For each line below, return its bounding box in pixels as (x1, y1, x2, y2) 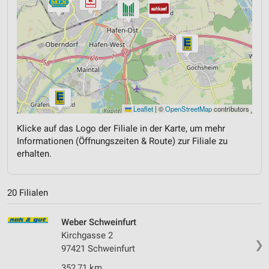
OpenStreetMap (165, 104, 212, 114)
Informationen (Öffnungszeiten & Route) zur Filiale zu (17, 136, 228, 147)
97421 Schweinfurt (61, 243, 135, 254)
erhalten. (17, 148, 52, 160)
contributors (212, 104, 249, 114)
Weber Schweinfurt (61, 216, 136, 228)
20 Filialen (7, 187, 48, 198)
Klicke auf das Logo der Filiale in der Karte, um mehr (17, 123, 225, 134)
